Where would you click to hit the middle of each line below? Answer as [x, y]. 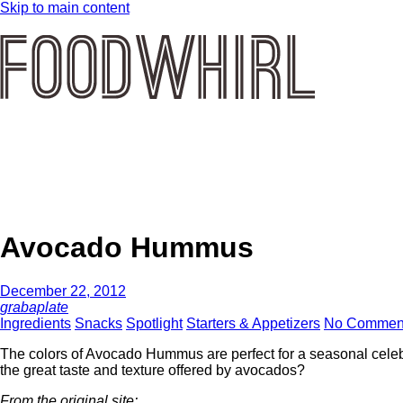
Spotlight [154, 324]
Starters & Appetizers [253, 324]
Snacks [99, 324]
